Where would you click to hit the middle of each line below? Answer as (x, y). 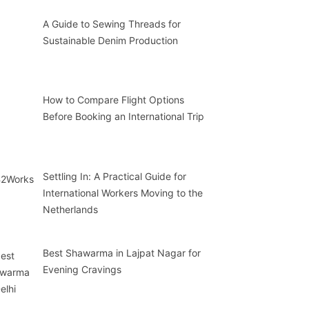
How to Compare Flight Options (113, 100)
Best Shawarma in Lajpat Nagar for (121, 252)
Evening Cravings (82, 269)
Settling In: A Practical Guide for (114, 177)
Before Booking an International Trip (123, 117)
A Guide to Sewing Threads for (111, 23)
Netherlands (70, 210)
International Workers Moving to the (122, 193)
